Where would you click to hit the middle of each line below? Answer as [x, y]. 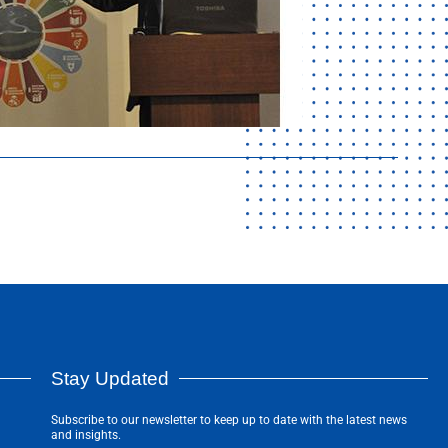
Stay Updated [109, 379]
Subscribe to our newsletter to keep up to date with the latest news [228, 420]
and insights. [85, 435]
